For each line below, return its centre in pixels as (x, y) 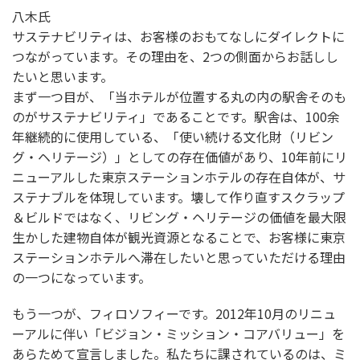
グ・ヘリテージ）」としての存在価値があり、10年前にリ (180, 157)
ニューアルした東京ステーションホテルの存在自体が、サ (179, 177)
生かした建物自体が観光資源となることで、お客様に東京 (179, 237)
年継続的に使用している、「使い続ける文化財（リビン (173, 137)
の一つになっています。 (82, 278)
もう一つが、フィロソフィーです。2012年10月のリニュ (174, 314)
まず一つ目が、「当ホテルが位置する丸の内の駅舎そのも (179, 97)
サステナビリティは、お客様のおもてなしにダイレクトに (178, 37)
